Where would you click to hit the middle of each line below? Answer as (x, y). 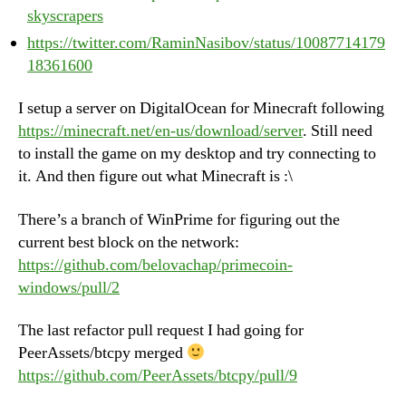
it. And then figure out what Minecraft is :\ (155, 176)
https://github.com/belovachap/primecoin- (155, 265)
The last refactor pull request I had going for (161, 330)
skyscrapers (65, 15)
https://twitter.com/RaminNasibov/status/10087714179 (206, 43)
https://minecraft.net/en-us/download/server (160, 131)
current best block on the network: (129, 242)
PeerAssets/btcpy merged (102, 353)
